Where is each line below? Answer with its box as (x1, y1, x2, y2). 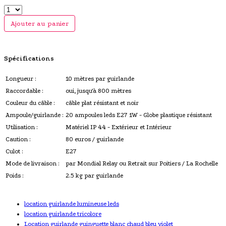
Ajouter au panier (11, 20, 69, 28)
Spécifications (4, 54, 54, 62)
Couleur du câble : (6, 99, 54, 106)
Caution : (6, 135, 30, 143)
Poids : (6, 172, 23, 179)
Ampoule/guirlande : (6, 111, 63, 119)
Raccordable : (6, 87, 43, 94)
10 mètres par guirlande (66, 75, 134, 82)
